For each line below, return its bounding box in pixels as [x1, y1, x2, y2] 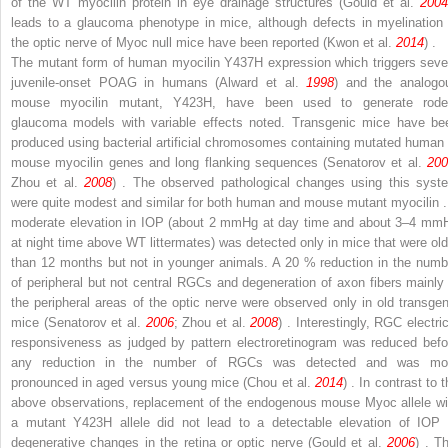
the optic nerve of [11, 34, 116, 50]
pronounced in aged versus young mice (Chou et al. [11, 374, 315, 390]
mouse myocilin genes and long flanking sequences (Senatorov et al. [11, 154, 427, 170]
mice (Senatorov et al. [11, 314, 146, 330]
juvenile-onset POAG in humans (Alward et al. [11, 74, 307, 90]
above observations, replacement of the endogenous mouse [11, 394, 365, 410]
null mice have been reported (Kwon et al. [148, 34, 396, 50]
